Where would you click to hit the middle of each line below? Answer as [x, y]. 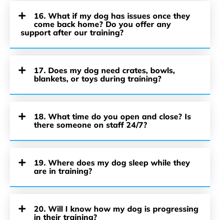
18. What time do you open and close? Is [112, 116]
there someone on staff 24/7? [91, 125]
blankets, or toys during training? [98, 79]
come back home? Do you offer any [102, 24]
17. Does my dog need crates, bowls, [104, 70]
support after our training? [72, 32]
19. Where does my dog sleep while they [112, 163]
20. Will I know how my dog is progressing [116, 209]
